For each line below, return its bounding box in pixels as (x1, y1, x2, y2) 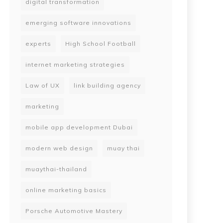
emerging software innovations (25, 18, 131, 26)
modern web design (25, 144, 93, 152)
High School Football (65, 39, 136, 47)
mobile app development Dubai (25, 123, 133, 131)
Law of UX (25, 81, 60, 89)
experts (25, 39, 51, 47)
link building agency (74, 81, 141, 89)
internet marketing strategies (25, 60, 125, 68)
